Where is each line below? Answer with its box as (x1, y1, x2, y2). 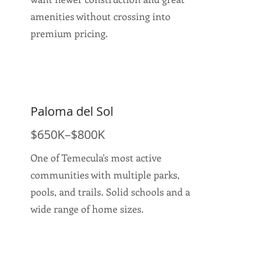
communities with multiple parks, (30, 168, 180, 181)
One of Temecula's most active (30, 151, 161, 164)
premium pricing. (30, 27, 108, 40)
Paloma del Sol (30, 103, 113, 119)
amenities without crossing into (30, 10, 171, 23)
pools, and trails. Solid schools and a (30, 185, 190, 198)
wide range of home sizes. (30, 202, 144, 215)
